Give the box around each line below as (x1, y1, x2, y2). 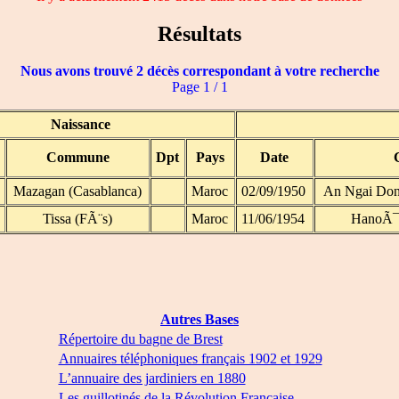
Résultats (158, 21, 241, 45)
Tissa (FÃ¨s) (43, 211, 112, 227)
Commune (45, 150, 110, 166)
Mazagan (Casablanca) (13, 183, 142, 199)
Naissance (50, 117, 110, 133)
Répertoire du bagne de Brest (58, 331, 223, 347)
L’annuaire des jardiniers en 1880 (58, 370, 246, 387)
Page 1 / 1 (171, 79, 228, 95)
